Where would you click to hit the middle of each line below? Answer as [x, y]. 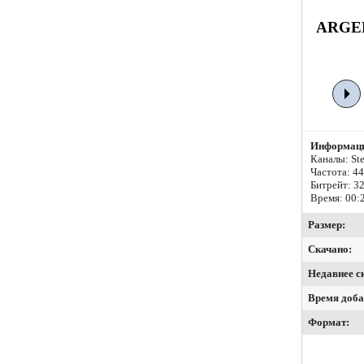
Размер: [327, 225]
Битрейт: [332, 185]
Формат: [329, 323]
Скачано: [330, 249]
